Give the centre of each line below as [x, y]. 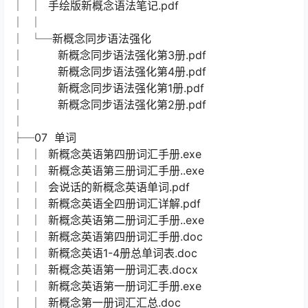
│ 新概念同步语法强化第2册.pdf [109, 105]
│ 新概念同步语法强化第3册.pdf [109, 55]
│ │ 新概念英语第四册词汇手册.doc [108, 237]
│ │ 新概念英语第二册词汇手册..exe [108, 220]
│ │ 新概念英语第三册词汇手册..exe [108, 171]
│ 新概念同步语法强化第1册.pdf [108, 88]
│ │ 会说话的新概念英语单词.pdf [101, 187]
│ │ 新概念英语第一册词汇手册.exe [107, 286]
